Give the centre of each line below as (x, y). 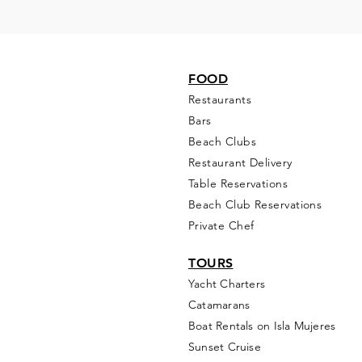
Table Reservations (238, 183)
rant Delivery (258, 162)
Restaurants (220, 99)
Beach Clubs (222, 141)
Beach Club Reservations (255, 204)
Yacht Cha (215, 284)
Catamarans (219, 305)
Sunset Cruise (225, 347)
